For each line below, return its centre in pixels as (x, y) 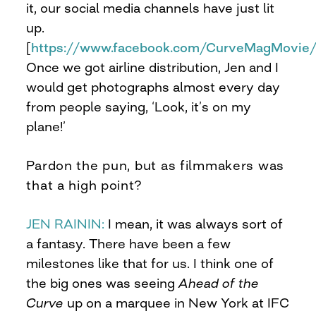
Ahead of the (219, 282)
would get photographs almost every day (153, 86)
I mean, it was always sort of (196, 223)
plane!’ (46, 126)
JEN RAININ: (67, 223)
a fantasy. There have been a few (129, 243)
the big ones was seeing (103, 282)
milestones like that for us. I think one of (150, 263)
